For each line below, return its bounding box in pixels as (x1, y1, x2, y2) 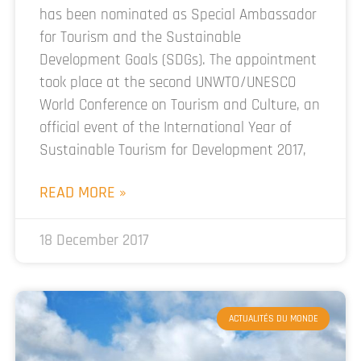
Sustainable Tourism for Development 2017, (39, 140, 306, 161)
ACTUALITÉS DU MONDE (228, 312, 318, 325)
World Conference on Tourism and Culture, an (39, 95, 320, 116)
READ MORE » (39, 182, 127, 204)
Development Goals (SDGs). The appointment (39, 50, 317, 71)
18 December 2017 (39, 230, 149, 251)
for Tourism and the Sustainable (39, 27, 241, 48)
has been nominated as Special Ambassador (39, 5, 317, 26)
